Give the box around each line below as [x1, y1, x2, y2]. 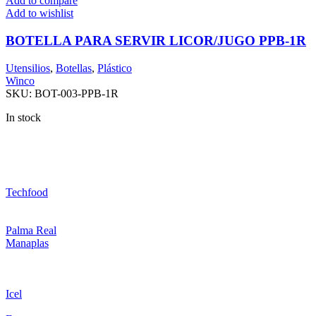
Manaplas [6, 236, 49, 249]
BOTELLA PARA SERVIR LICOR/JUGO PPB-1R [6, 33, 306, 49]
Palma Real [6, 224, 56, 236]
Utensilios [6, 61, 50, 74]
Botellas [56, 61, 92, 74]
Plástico [97, 61, 132, 74]
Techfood [6, 186, 48, 198]
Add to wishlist [6, 7, 73, 20]
